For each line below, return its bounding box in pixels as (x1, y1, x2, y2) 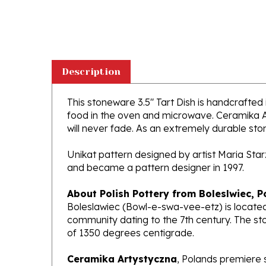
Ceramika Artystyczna (67, 236, 177, 248)
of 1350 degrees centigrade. (67, 210, 194, 221)
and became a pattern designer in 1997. (67, 144, 244, 156)
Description (62, 49, 121, 60)
